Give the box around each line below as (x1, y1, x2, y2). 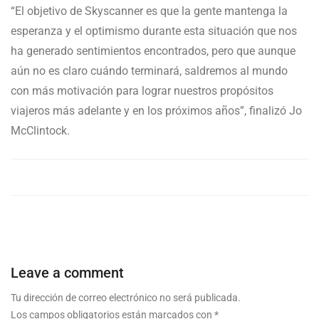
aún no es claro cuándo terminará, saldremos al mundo (11, 64, 288, 78)
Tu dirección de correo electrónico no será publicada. (11, 292, 241, 304)
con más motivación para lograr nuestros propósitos (11, 84, 273, 98)
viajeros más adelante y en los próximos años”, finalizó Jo (11, 104, 302, 118)
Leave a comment (11, 264, 124, 282)
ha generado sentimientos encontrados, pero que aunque (11, 44, 296, 58)
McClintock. (11, 124, 73, 138)
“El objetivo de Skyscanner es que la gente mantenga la (11, 4, 288, 19)
